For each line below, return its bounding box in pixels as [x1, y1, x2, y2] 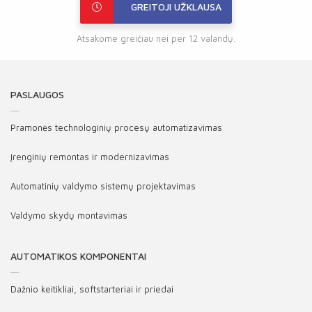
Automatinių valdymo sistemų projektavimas [10, 180, 196, 192]
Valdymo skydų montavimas [10, 210, 127, 221]
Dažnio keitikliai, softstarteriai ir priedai [10, 283, 173, 295]
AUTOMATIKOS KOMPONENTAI [10, 250, 146, 262]
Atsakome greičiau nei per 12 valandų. [77, 33, 235, 44]
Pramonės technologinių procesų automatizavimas [10, 122, 222, 133]
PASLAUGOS [10, 88, 64, 100]
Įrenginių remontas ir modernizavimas [10, 151, 169, 162]
